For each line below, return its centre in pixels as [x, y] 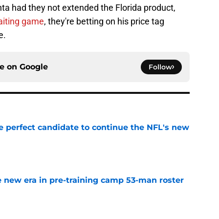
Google [34, 67]
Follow [160, 67]
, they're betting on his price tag [104, 22]
